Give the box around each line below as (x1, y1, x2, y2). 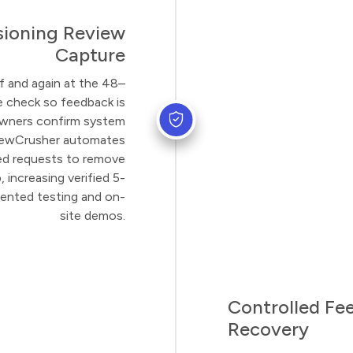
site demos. (60, 207, 125, 223)
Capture (55, 43, 125, 66)
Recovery (228, 317, 309, 340)
